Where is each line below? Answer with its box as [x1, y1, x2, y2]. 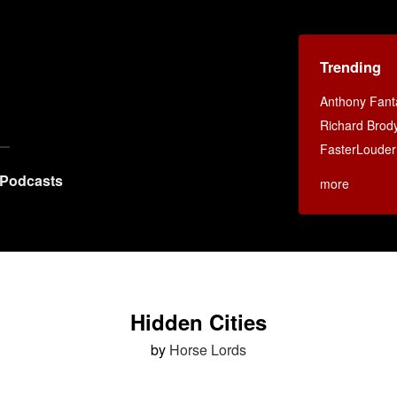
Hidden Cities [130, 307, 267, 337]
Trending [320, 56, 381, 77]
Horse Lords [169, 339, 246, 360]
